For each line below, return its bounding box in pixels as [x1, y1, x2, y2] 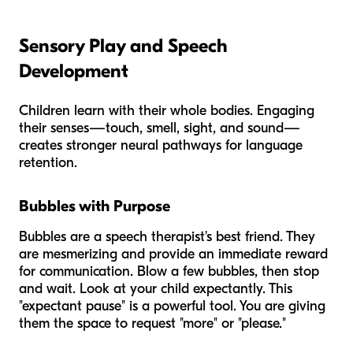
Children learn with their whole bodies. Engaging [19, 102, 314, 119]
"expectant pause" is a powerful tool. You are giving [19, 297, 325, 314]
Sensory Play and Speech [19, 34, 228, 57]
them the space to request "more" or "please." [19, 314, 286, 332]
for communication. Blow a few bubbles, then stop [19, 262, 319, 280]
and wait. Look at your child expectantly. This [19, 280, 292, 297]
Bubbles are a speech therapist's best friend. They [19, 228, 315, 245]
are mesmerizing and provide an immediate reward [19, 245, 328, 262]
